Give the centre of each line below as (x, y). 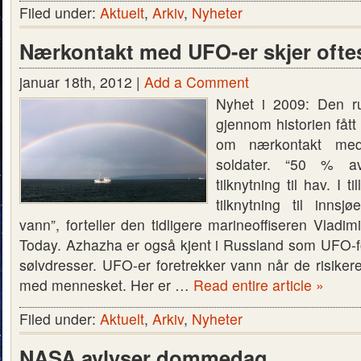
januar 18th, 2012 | (82, 82)
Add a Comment (197, 82)
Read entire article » (259, 285)
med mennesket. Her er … (106, 285)
